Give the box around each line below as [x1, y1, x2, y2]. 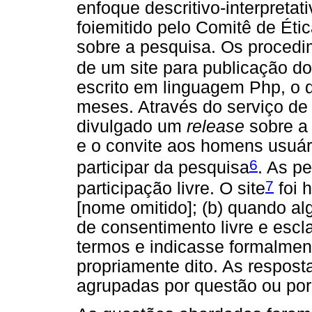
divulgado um [77, 117, 187, 136]
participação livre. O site [77, 179, 265, 198]
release [187, 117, 244, 136]
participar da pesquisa [77, 157, 249, 177]
